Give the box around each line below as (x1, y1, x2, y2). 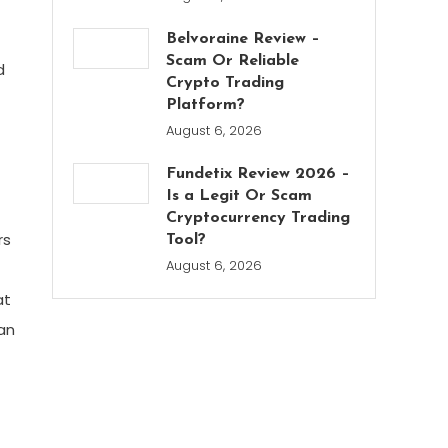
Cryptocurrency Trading (166, 210, 351, 226)
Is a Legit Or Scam (166, 188, 313, 204)
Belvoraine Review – (166, 31, 321, 47)
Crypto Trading (166, 75, 285, 91)
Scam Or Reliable (166, 53, 300, 69)
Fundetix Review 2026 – (166, 166, 351, 182)
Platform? (166, 97, 246, 113)
